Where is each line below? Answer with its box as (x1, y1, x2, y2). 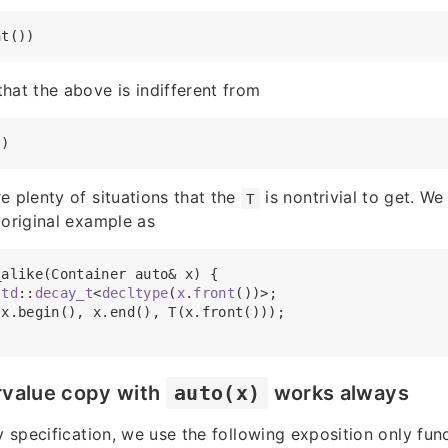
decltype (101, 285, 169, 302)
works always (268, 381, 409, 406)
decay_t (34, 285, 94, 302)
